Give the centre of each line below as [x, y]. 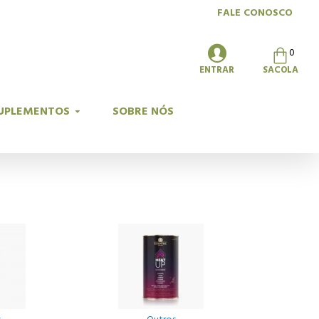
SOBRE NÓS [143, 111]
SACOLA [280, 70]
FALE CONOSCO [255, 12]
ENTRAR [217, 70]
